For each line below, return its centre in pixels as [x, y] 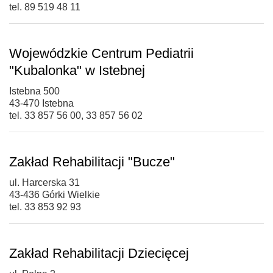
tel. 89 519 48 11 [45, 7]
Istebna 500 [34, 91]
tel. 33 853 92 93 [45, 207]
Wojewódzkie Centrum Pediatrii [101, 53]
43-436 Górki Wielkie [55, 194]
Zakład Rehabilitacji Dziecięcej [99, 253]
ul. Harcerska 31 [44, 182]
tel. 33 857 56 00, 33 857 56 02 [76, 115]
